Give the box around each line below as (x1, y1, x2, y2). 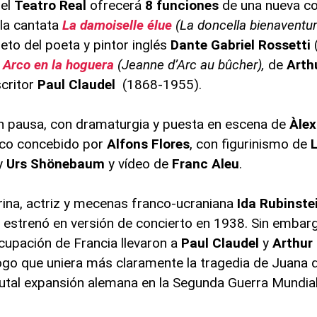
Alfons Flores (107, 135, 190, 152)
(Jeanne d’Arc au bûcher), (117, 56, 269, 73)
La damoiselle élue (62, 16, 173, 33)
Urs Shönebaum (6, 155, 105, 172)
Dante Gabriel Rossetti (171, 36, 315, 53)
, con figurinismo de (190, 135, 311, 152)
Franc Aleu (172, 155, 240, 172)
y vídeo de (105, 155, 173, 172)
